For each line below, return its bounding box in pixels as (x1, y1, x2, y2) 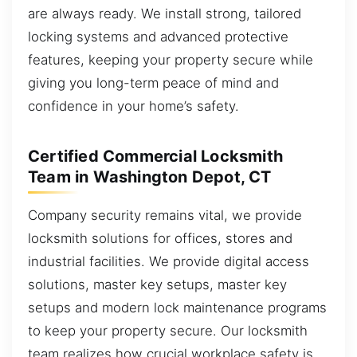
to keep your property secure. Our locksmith (28, 323, 308, 339)
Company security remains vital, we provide (28, 207, 302, 224)
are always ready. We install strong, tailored (28, 6, 301, 22)
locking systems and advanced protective (28, 29, 288, 45)
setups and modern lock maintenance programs (28, 300, 327, 316)
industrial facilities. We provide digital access (28, 253, 309, 270)
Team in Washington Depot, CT (28, 167, 272, 187)
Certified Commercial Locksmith (28, 147, 284, 167)
